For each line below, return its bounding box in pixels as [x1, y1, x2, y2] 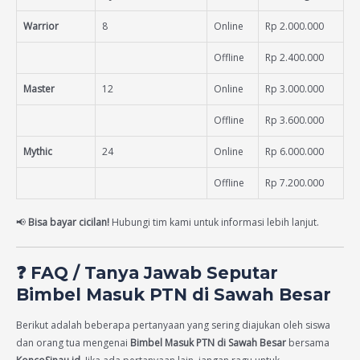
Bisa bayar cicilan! [28, 215, 109, 229]
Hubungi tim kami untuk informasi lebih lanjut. [109, 215, 319, 229]
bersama [286, 336, 329, 350]
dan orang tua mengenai [16, 336, 130, 350]
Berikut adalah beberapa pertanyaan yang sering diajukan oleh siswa [16, 318, 330, 333]
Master [23, 81, 55, 96]
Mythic [23, 144, 52, 158]
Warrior [23, 18, 59, 33]
